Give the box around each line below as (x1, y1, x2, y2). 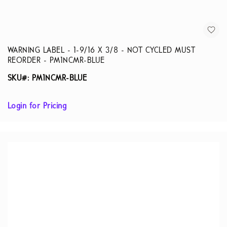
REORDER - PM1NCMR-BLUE (8, 57, 105, 65)
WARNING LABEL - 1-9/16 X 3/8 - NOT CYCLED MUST (8, 47, 196, 55)
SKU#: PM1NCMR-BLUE (8, 74, 87, 83)
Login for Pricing (8, 102, 67, 110)
